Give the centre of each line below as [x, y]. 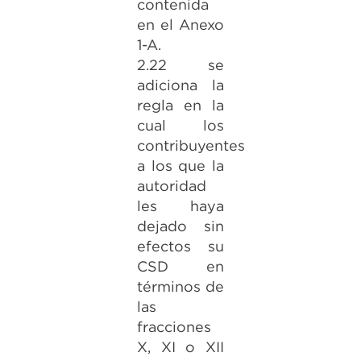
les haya [180, 206]
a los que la [180, 166]
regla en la [180, 105]
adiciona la [180, 85]
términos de [180, 286]
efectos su [180, 246]
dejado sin [180, 226]
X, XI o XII [180, 347]
